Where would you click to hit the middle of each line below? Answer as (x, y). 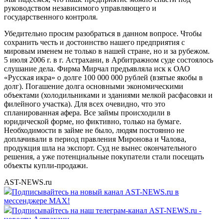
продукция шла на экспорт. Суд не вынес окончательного (100, 148)
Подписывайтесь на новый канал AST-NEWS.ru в (95, 192)
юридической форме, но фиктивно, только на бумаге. (93, 121)
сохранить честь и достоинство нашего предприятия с (94, 42)
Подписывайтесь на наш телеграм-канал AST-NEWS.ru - (107, 210)
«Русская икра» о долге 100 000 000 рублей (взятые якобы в (103, 77)
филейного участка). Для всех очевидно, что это (85, 104)
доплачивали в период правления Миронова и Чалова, (95, 139)
